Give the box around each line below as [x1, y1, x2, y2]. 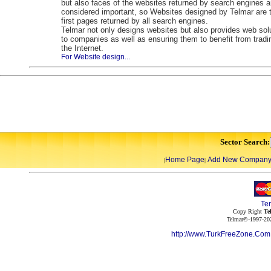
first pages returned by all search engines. [61, 16, 208, 25]
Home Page [165, 155, 204, 164]
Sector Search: [220, 137, 270, 146]
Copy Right [232, 208, 264, 215]
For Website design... [61, 53, 130, 61]
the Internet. [61, 44, 103, 53]
